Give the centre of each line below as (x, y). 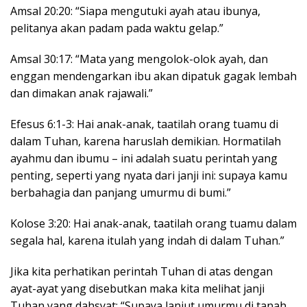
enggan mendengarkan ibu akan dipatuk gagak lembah (153, 76)
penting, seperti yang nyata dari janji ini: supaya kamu (149, 175)
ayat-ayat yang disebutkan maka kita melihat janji (137, 288)
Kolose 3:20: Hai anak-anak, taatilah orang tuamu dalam (153, 223)
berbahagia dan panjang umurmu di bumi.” (121, 192)
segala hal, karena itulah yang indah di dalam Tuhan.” (147, 240)
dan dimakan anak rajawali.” (82, 93)
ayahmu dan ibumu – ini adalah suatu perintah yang (144, 158)
